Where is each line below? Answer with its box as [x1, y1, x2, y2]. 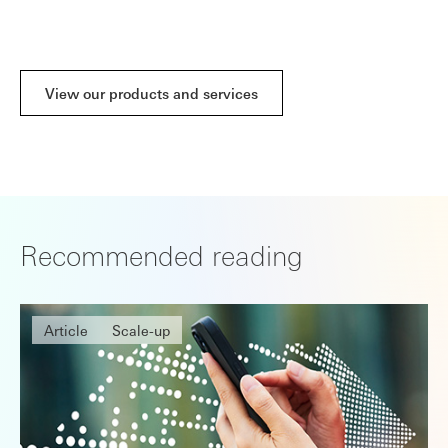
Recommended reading [20, 236, 303, 273]
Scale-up [112, 321, 170, 340]
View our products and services [45, 84, 258, 103]
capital [40, 3, 86, 22]
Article [44, 321, 88, 340]
